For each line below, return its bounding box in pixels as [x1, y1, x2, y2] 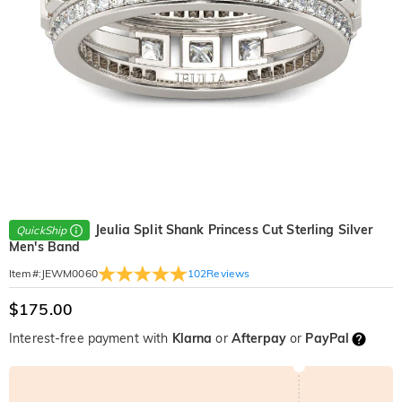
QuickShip [16, 223, 67, 238]
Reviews [206, 266, 250, 280]
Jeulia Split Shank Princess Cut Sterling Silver [95, 222, 373, 238]
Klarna [171, 330, 213, 347]
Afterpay [231, 330, 286, 347]
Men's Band [9, 239, 81, 256]
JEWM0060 [40, 267, 98, 281]
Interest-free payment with [9, 330, 172, 347]
